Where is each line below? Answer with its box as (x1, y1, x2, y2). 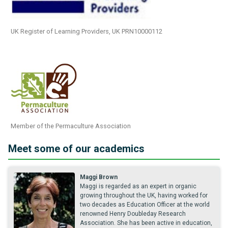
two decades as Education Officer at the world (80, 201, 210, 208)
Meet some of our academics (8, 142, 145, 155)
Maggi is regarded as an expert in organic (80, 183, 196, 190)
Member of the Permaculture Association (11, 122, 131, 130)
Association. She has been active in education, (80, 219, 212, 226)
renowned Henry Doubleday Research (80, 210, 186, 217)
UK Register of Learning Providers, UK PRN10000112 (11, 27, 162, 35)
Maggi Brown (80, 174, 118, 181)
